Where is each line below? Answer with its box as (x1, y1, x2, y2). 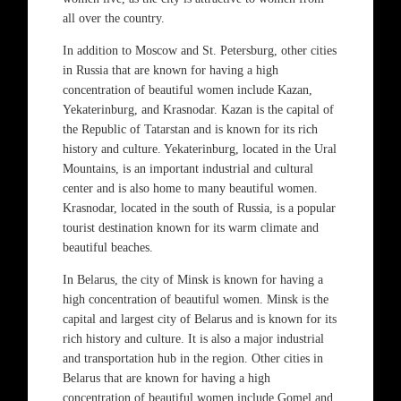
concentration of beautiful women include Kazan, (62, 83, 312, 97)
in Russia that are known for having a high (62, 64, 278, 77)
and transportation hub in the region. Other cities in (62, 352, 323, 365)
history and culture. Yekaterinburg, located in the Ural (62, 142, 337, 156)
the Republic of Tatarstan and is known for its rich (62, 123, 318, 136)
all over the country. (62, 12, 165, 25)
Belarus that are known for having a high (62, 371, 270, 385)
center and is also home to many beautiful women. (62, 182, 318, 195)
